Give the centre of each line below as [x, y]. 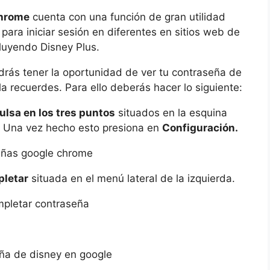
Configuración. [200, 128]
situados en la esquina [171, 113]
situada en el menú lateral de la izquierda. [132, 179]
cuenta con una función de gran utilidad [127, 17]
